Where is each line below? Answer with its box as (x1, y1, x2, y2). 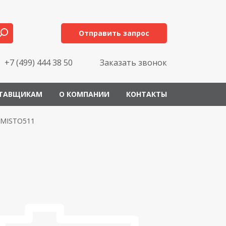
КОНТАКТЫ (126, 89, 167, 99)
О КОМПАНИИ (59, 89, 109, 99)
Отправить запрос (78, 28, 149, 38)
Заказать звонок (100, 57, 167, 68)
